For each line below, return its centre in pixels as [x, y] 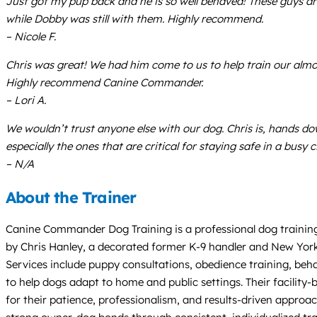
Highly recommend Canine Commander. [104, 82]
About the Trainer [71, 197]
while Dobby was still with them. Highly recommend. [134, 18]
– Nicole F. [31, 36]
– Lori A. [26, 100]
